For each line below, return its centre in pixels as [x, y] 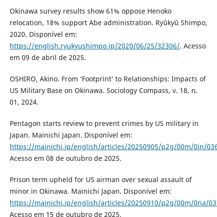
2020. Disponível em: [43, 34]
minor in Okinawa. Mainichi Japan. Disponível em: [90, 191]
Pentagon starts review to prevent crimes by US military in [104, 124]
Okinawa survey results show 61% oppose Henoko [90, 11]
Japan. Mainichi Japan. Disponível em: [71, 135]
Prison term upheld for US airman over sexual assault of [101, 180]
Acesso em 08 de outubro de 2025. [65, 158]
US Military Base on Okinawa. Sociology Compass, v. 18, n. [103, 91]
